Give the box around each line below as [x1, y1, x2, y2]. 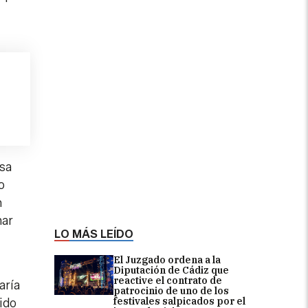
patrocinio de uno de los [113, 284, 229, 297]
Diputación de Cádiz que [113, 263, 229, 276]
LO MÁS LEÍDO [54, 227, 133, 241]
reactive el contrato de [113, 274, 222, 287]
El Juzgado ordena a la [113, 253, 221, 266]
